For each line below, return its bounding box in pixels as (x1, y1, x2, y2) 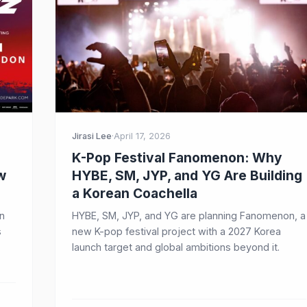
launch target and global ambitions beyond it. (72, 241, 280, 253)
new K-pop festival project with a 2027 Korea (72, 225, 281, 237)
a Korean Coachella (72, 185, 197, 201)
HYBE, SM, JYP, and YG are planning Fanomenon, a (72, 210, 306, 221)
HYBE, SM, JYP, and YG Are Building (72, 167, 302, 184)
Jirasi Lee (72, 131, 112, 141)
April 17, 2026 (114, 131, 171, 141)
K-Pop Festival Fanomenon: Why (72, 149, 282, 166)
